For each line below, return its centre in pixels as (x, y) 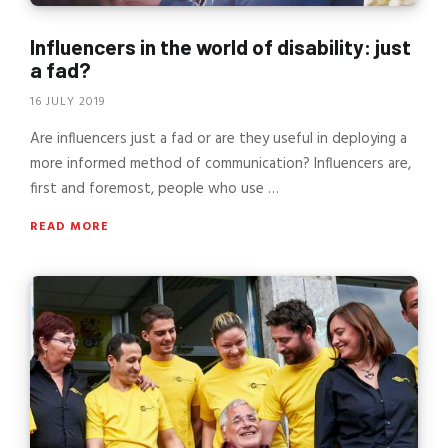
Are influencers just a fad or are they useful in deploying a (218, 138)
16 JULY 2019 (67, 101)
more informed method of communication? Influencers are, (220, 163)
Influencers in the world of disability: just (220, 47)
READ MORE (69, 226)
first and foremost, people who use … (154, 188)
